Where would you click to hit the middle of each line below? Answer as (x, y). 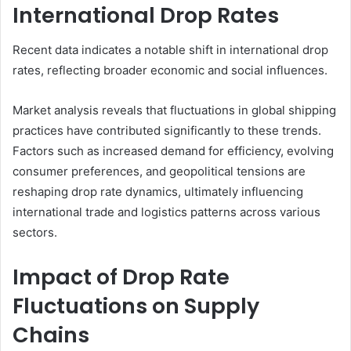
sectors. (35, 233)
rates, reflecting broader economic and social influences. (170, 71)
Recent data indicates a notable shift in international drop (170, 50)
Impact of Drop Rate (121, 277)
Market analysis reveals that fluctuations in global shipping (174, 110)
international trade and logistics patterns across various (166, 212)
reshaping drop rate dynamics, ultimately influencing (158, 192)
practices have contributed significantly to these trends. (167, 131)
